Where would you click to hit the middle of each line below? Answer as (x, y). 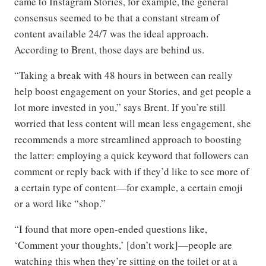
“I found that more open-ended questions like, (111, 229)
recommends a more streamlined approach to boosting (128, 140)
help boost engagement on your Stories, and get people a (133, 91)
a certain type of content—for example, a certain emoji (129, 188)
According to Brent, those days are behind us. (109, 50)
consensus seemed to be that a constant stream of (117, 18)
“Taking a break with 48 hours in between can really (123, 75)
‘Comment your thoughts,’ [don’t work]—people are (123, 245)
